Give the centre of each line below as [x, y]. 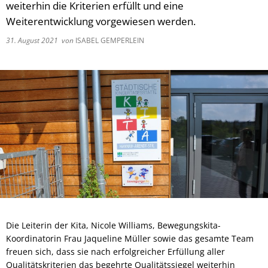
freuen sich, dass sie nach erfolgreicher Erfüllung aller [115, 251]
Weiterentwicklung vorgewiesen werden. [102, 21]
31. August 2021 [34, 40]
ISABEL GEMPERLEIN [109, 40]
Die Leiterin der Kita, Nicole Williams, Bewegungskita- [113, 225]
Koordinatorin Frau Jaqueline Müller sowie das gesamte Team [130, 238]
